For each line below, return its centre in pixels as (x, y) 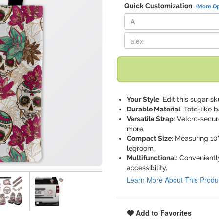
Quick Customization (159, 6)
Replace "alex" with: (154, 34)
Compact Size (149, 138)
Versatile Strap (150, 119)
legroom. (141, 148)
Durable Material (153, 109)
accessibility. (147, 168)
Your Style (143, 99)
